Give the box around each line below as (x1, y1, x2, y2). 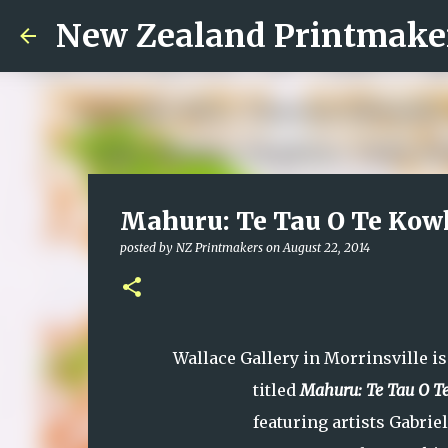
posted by (119, 240, 176, 255)
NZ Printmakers (175, 240, 263, 255)
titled (252, 380, 300, 400)
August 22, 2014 (282, 240, 370, 255)
